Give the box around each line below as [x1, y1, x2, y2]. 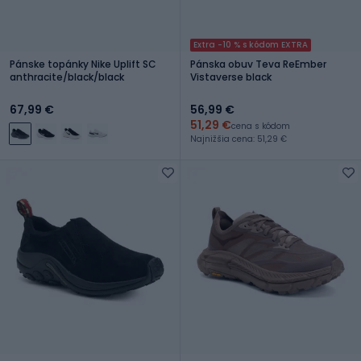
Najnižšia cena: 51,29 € [190, 132, 287, 145]
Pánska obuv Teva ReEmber [190, 56, 326, 71]
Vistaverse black [190, 69, 272, 84]
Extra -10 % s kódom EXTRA [193, 38, 308, 51]
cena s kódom [231, 119, 290, 132]
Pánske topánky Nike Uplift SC [10, 56, 156, 71]
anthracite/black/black [10, 69, 124, 84]
